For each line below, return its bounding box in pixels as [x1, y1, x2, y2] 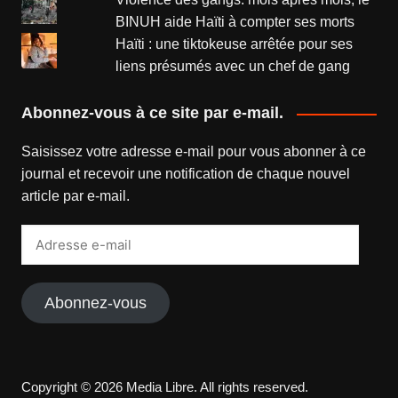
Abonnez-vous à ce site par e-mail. [20, 104, 283, 123]
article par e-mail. [20, 188, 130, 204]
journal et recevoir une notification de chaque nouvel [20, 166, 350, 182]
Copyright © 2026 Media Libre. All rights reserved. [20, 379, 308, 395]
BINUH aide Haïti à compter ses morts [115, 14, 355, 30]
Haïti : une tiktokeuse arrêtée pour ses [115, 36, 354, 52]
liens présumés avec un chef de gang [115, 59, 351, 75]
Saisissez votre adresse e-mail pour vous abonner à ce [20, 144, 366, 160]
